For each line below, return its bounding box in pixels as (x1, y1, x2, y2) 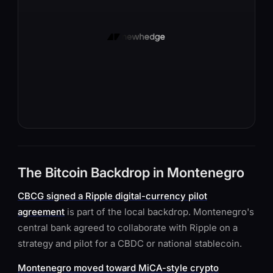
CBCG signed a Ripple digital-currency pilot (18, 190, 207, 202)
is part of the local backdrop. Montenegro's (65, 206, 254, 218)
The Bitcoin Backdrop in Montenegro (18, 165, 244, 180)
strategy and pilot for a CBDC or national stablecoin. (18, 238, 242, 249)
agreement (18, 206, 65, 218)
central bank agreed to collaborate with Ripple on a (18, 222, 238, 233)
